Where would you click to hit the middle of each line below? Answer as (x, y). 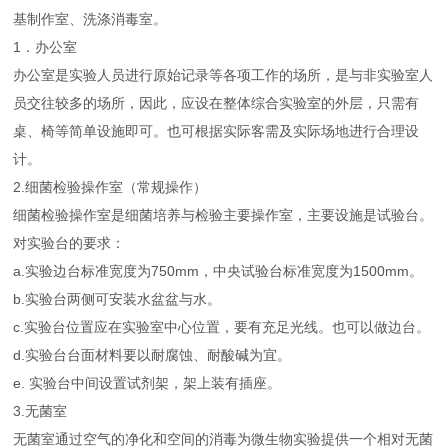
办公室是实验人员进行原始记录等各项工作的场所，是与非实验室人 (223, 75)
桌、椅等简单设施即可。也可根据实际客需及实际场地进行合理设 (216, 131)
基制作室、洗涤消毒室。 (90, 19)
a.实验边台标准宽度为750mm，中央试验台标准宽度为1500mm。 (218, 271)
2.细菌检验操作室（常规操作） (110, 187)
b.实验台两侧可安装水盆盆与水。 (117, 299)
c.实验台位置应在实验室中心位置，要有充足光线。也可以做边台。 (222, 327)
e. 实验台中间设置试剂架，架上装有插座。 (147, 383)
